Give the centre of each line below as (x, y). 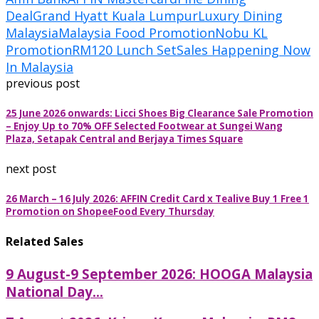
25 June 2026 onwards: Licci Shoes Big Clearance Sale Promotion (159, 113)
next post (31, 169)
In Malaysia (40, 67)
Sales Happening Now (244, 49)
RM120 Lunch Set (124, 49)
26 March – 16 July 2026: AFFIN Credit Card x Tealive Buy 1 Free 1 (157, 199)
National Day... (54, 291)
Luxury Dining (240, 15)
